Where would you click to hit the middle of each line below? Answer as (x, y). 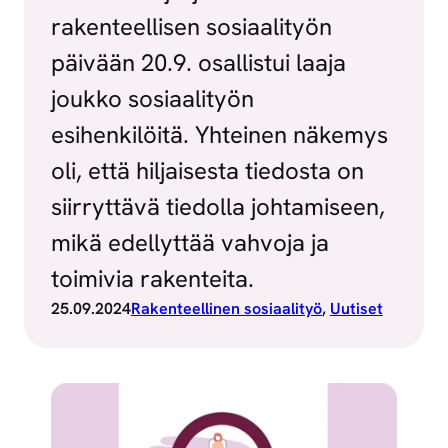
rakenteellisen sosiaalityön (191, 26)
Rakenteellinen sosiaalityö (226, 308)
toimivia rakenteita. (152, 278)
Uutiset (356, 308)
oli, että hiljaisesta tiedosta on (207, 170)
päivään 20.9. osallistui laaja (198, 62)
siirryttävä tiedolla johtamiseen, (217, 206)
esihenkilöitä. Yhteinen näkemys (219, 134)
